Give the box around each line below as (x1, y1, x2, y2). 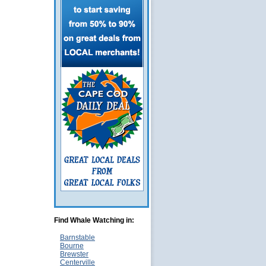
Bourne (60, 242, 84, 250)
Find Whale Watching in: (54, 216, 134, 224)
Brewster (60, 250, 88, 258)
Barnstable (60, 233, 95, 242)
